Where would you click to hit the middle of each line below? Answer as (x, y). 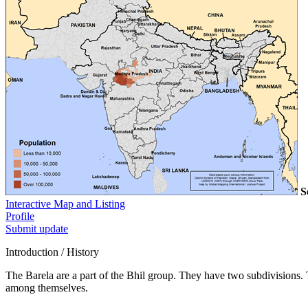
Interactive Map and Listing (65, 203)
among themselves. (47, 287)
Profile (20, 216)
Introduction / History (52, 252)
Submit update (37, 228)
